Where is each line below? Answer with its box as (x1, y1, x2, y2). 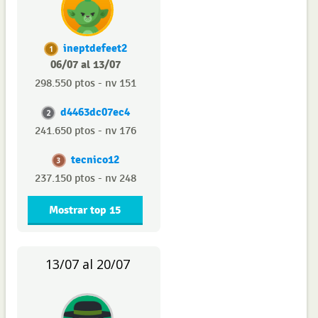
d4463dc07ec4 (60, 105, 130, 119)
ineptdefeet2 (62, 41, 127, 55)
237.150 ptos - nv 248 (34, 172, 136, 185)
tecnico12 (70, 153, 119, 167)
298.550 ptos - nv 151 (34, 77, 136, 90)
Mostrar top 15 (49, 203, 121, 217)
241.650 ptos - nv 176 (34, 124, 136, 138)
